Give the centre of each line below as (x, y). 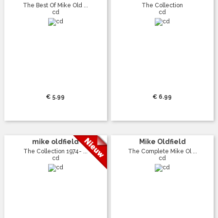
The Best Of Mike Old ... (56, 5)
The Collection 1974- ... (56, 151)
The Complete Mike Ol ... (162, 151)
